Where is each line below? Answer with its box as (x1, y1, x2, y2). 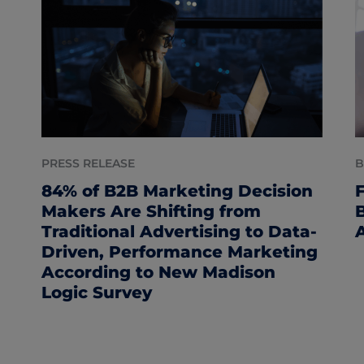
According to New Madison (41, 262, 275, 283)
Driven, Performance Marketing (41, 242, 318, 262)
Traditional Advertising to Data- (41, 222, 317, 242)
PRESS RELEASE (41, 156, 135, 171)
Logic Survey (41, 283, 152, 303)
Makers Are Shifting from (41, 201, 261, 222)
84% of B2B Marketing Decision (41, 181, 313, 201)
